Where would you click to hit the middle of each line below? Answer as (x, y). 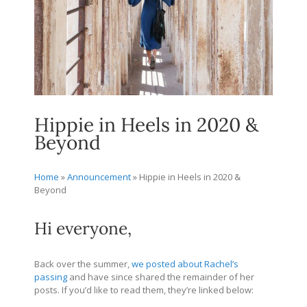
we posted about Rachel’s (185, 263)
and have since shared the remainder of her (161, 277)
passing (51, 277)
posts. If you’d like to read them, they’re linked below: (144, 290)
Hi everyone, (83, 229)
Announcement (99, 177)
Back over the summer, (83, 263)
